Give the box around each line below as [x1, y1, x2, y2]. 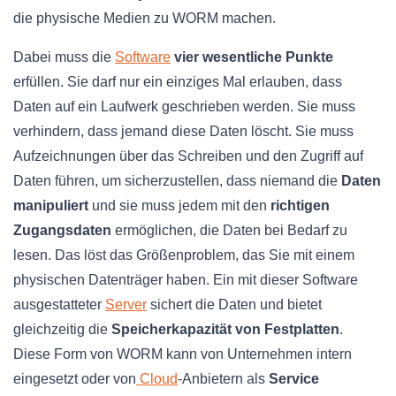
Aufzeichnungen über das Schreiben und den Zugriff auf [13, 148, 363, 164]
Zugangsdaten [13, 222, 111, 238]
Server [105, 296, 147, 312]
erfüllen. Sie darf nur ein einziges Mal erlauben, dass [13, 73, 342, 89]
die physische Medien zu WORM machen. [13, 10, 276, 26]
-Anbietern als [178, 370, 269, 386]
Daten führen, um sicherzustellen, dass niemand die [13, 172, 341, 188]
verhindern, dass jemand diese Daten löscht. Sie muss [13, 123, 354, 139]
